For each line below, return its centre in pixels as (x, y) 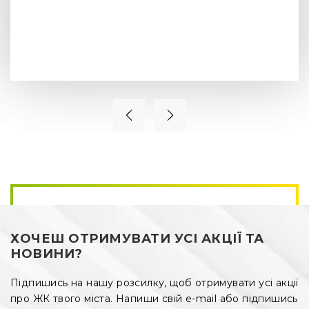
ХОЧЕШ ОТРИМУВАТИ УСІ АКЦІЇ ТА (137, 238)
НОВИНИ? (47, 253)
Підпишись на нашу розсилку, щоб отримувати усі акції (154, 282)
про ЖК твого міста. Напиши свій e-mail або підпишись (154, 298)
